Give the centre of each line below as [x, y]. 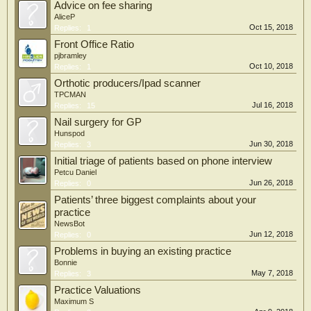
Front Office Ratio [94, 44]
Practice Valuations [98, 290]
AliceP [65, 17]
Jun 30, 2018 [271, 144]
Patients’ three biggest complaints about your [155, 200]
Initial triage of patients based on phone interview [163, 161]
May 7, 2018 [272, 273]
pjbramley [70, 56]
